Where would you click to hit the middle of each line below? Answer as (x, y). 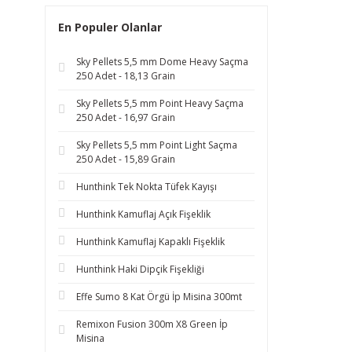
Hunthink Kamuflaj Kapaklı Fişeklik (150, 242)
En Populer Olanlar (110, 27)
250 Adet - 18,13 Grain (126, 76)
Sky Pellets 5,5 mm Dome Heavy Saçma (162, 62)
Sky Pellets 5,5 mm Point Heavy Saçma (160, 103)
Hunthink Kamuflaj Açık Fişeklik (143, 214)
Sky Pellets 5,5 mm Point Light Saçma (157, 145)
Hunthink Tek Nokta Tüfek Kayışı (147, 187)
